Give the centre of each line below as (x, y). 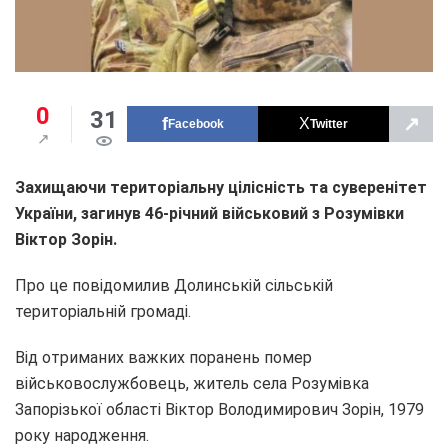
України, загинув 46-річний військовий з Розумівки (209, 213)
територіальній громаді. (103, 311)
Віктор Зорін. (66, 239)
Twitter (329, 124)
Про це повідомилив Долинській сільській (174, 285)
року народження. (82, 435)
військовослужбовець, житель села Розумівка (192, 383)
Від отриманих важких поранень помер (163, 357)
